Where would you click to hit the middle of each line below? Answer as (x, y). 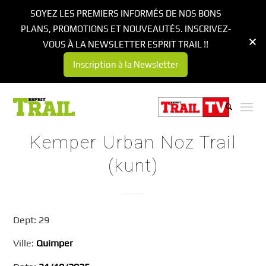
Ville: (25, 243)
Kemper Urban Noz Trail (133, 142)
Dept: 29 (31, 220)
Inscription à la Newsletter (126, 64)
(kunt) (133, 165)
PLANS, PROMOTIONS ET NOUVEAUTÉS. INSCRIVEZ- (126, 29)
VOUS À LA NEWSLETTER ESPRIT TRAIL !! (126, 44)
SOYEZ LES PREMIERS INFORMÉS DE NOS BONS (126, 13)
